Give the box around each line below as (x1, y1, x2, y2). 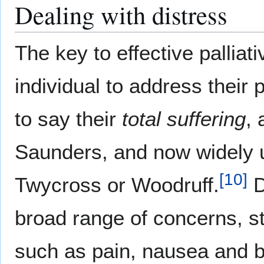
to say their (15, 107, 122, 131)
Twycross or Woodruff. (15, 173, 219, 197)
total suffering (122, 107, 246, 131)
